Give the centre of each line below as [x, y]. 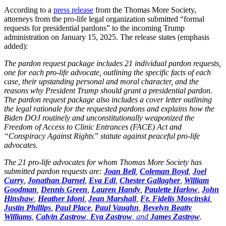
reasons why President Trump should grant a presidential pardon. [108, 90]
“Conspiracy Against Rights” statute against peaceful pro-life [102, 136]
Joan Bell [120, 171]
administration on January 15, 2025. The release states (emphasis [107, 37]
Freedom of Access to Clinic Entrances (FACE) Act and [93, 127]
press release [73, 10]
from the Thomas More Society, [145, 10]
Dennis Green [64, 189]
